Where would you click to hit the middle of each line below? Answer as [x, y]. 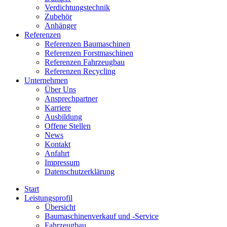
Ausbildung [63, 117]
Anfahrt [57, 153]
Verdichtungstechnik [77, 7]
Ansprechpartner [71, 99]
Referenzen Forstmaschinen [89, 53]
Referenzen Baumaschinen [87, 44]
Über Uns [60, 89]
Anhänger [61, 26]
